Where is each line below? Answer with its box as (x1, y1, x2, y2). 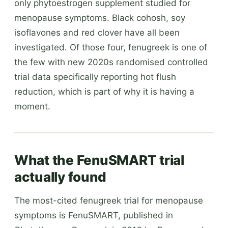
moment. (14, 101, 50, 111)
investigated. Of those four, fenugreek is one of (14, 42, 207, 52)
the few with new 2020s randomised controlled (14, 56, 208, 67)
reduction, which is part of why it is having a (14, 86, 194, 97)
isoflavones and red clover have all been (14, 27, 180, 38)
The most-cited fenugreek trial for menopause (14, 195, 203, 206)
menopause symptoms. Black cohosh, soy (14, 12, 185, 23)
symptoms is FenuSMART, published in (14, 210, 173, 220)
